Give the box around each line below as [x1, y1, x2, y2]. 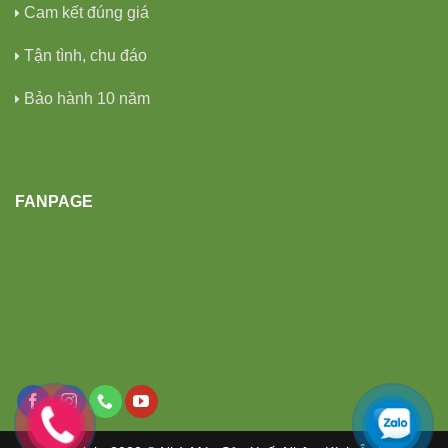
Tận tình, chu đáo [24, 46, 147, 64]
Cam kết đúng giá [24, 3, 149, 21]
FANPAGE [15, 192, 93, 210]
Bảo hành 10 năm [24, 89, 150, 107]
